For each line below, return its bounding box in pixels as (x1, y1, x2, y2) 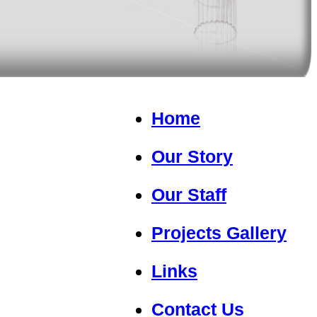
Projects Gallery (151, 222, 287, 243)
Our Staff (151, 184, 226, 204)
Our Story (151, 146, 233, 166)
